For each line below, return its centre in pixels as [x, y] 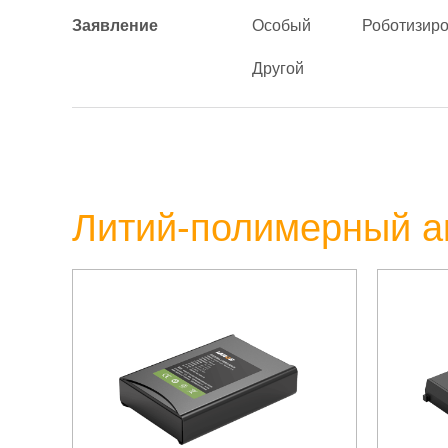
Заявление [115, 25]
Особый [281, 25]
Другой [278, 68]
